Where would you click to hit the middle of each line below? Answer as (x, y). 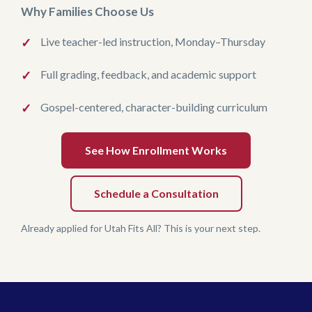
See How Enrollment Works (156, 150)
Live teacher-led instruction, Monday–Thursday (153, 41)
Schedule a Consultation (156, 194)
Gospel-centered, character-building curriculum (154, 107)
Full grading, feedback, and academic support (148, 74)
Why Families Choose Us (87, 12)
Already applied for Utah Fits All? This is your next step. (141, 228)
